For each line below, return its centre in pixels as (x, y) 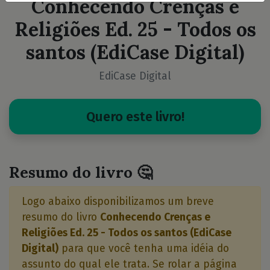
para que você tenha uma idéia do (144, 249)
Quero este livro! (135, 117)
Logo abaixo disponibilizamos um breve (118, 202)
